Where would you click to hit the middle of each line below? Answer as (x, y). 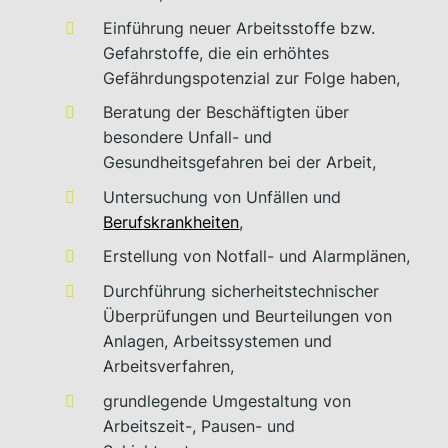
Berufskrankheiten (171, 221)
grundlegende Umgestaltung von (227, 400)
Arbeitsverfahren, (169, 366)
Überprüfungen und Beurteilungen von (248, 316)
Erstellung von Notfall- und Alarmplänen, (257, 256)
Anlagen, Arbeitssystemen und (218, 341)
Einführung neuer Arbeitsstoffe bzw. (239, 27)
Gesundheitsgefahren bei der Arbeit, (240, 162)
